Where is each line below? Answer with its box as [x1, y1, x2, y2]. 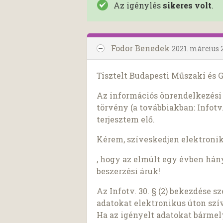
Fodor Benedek [111, 42, 172, 53]
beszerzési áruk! [97, 165, 161, 176]
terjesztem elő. [97, 113, 155, 124]
